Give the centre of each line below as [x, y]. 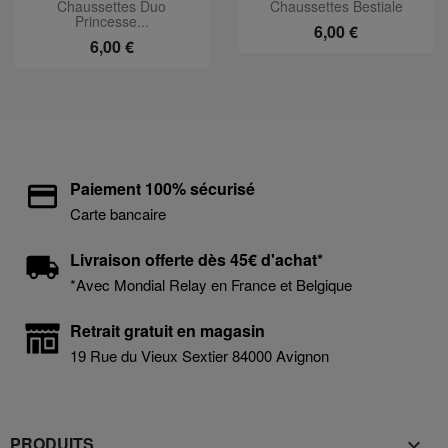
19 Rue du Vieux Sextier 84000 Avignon [199, 355]
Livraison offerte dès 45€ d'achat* [196, 259]
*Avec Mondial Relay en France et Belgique [211, 284]
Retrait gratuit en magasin [167, 330]
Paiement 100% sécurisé [162, 188]
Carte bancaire [118, 213]
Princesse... [111, 21]
